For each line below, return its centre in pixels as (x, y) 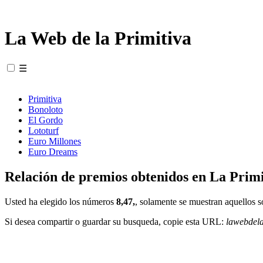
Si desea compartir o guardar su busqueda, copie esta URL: (115, 221)
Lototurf (43, 130)
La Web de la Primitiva (98, 38)
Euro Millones (55, 141)
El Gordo (45, 120)
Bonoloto (45, 109)
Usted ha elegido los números (60, 201)
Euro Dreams (53, 151)
